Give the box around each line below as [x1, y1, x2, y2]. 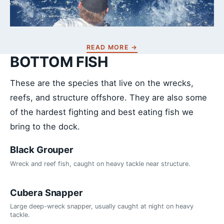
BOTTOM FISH [10, 52, 108, 70]
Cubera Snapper [10, 186, 83, 198]
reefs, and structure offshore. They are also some [10, 92, 207, 103]
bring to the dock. [10, 121, 80, 132]
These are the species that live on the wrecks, [10, 78, 193, 88]
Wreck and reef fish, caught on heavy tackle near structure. [10, 160, 190, 168]
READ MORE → [86, 43, 138, 51]
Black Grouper [10, 144, 73, 155]
